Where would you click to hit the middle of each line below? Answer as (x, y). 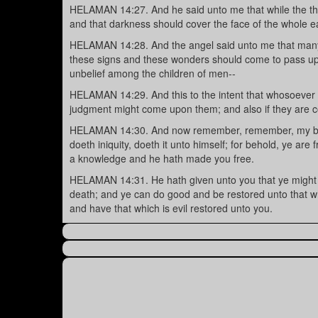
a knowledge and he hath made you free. (162, 159)
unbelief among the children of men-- (153, 73)
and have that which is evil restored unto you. (171, 208)
